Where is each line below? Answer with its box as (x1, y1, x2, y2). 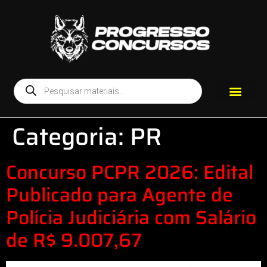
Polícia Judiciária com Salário (6, 202, 256, 232)
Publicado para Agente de (6, 179, 233, 210)
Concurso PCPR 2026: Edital (6, 157, 253, 187)
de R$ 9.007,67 (6, 225, 142, 255)
